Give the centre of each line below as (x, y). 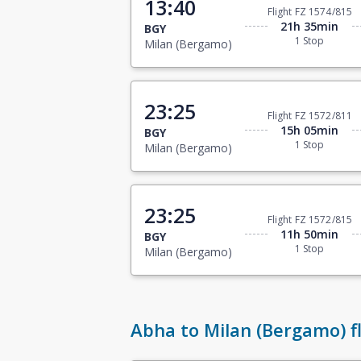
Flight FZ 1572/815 (309, 220)
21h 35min (310, 27)
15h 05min (310, 131)
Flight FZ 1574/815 (309, 12)
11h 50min (310, 234)
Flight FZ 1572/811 (309, 116)
